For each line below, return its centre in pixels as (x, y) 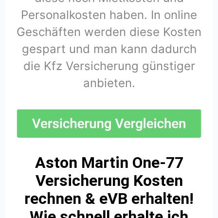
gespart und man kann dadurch (109, 49)
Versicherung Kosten (109, 181)
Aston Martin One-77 (109, 163)
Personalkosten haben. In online (109, 15)
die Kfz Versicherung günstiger (109, 66)
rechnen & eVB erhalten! (109, 199)
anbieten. (109, 83)
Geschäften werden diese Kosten (109, 32)
